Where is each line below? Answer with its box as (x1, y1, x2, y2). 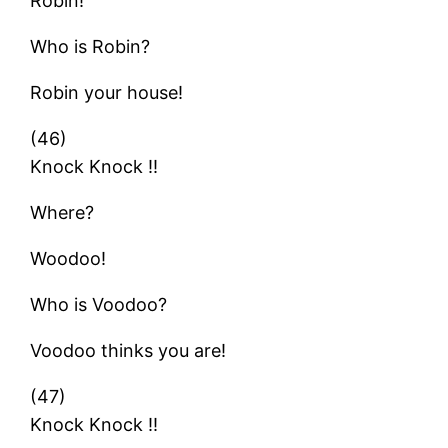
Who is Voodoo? (30, 293, 168, 315)
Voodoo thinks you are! (30, 339, 227, 361)
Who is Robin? (30, 35, 151, 57)
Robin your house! (30, 81, 184, 103)
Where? (30, 201, 95, 223)
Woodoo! (30, 247, 107, 269)
